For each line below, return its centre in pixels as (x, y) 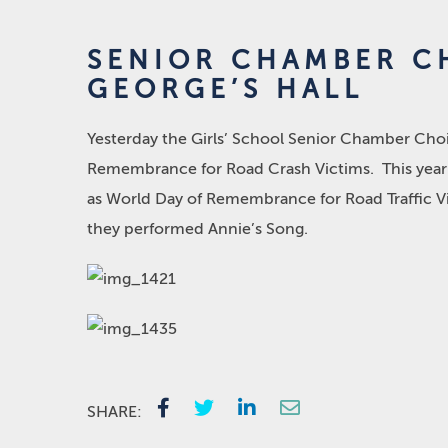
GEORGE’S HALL (225, 89)
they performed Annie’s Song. (197, 229)
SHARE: (114, 411)
